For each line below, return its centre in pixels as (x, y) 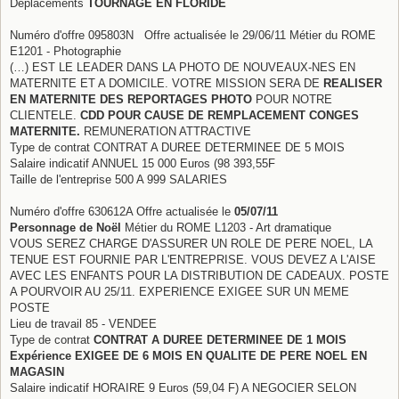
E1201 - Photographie (65, 51)
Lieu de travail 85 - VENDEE (83, 323)
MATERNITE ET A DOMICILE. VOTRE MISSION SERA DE (167, 83)
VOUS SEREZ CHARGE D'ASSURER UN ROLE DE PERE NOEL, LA (191, 243)
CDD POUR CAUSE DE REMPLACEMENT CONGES (220, 115)
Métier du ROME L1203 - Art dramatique (228, 227)
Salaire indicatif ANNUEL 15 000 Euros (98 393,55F (142, 163)
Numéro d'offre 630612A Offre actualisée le (122, 211)
